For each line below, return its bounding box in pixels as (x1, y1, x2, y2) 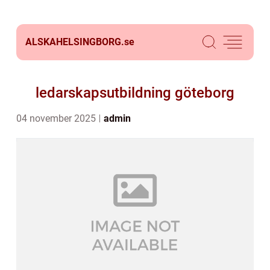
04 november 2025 (16, 113, 98, 124)
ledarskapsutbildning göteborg (36, 84, 234, 101)
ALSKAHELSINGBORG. (25, 36, 124, 48)
